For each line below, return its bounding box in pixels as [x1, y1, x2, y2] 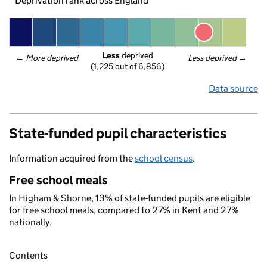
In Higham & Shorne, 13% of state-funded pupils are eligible [9, 193, 250, 204]
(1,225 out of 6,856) [91, 61, 164, 72]
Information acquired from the [9, 153, 135, 164]
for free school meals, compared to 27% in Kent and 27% [9, 204, 239, 216]
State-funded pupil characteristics [9, 125, 227, 142]
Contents [9, 250, 48, 262]
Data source [209, 83, 258, 94]
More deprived [26, 52, 79, 63]
